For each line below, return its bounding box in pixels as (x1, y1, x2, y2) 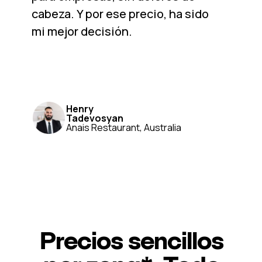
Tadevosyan (65, 111, 123, 125)
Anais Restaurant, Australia (65, 120, 181, 134)
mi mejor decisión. (31, 23, 132, 39)
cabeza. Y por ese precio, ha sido (31, 6, 209, 22)
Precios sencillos (39, 226, 223, 255)
